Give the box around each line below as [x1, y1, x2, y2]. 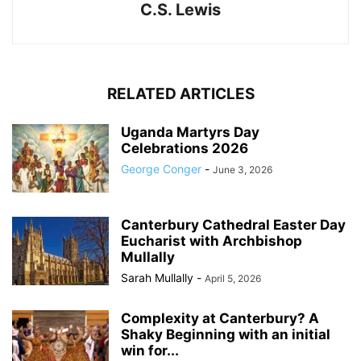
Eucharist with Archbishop [121, 232, 302, 249]
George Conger [121, 161, 201, 176]
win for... [121, 342, 179, 359]
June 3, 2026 [213, 163, 272, 176]
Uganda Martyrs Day [121, 123, 259, 140]
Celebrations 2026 [121, 139, 248, 156]
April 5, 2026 [205, 272, 261, 284]
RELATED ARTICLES [106, 84, 255, 103]
